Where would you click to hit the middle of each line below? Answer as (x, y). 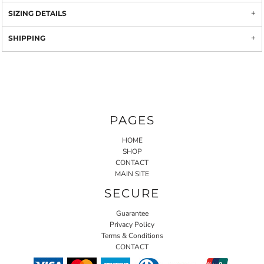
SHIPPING (27, 38)
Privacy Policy (132, 224)
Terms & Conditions (132, 235)
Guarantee (132, 213)
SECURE (132, 193)
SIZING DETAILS (37, 13)
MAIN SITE (132, 174)
